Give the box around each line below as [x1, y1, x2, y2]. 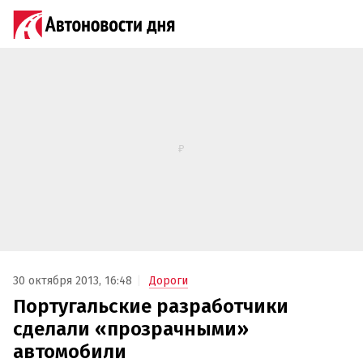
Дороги [149, 274, 188, 288]
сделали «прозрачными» [13, 318, 249, 341]
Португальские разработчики [13, 295, 288, 318]
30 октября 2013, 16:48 [13, 274, 132, 288]
